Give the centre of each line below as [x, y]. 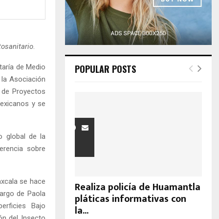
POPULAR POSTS [105, 69]
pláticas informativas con [131, 199]
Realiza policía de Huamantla [138, 187]
